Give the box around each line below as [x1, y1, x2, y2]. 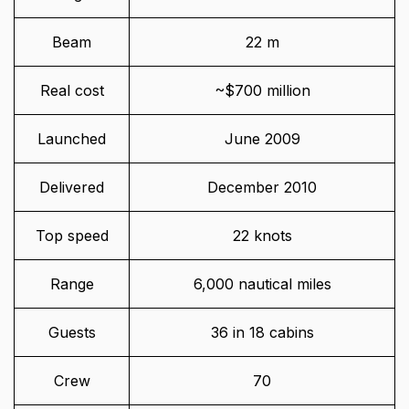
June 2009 [224, 130, 300, 149]
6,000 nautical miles [193, 275, 331, 294]
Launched [37, 130, 106, 149]
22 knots [232, 226, 292, 246]
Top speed [35, 226, 109, 246]
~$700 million [214, 81, 310, 100]
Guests [47, 323, 96, 342]
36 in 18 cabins [210, 323, 314, 342]
